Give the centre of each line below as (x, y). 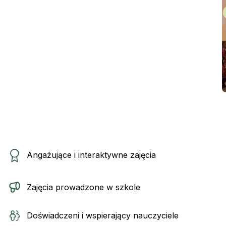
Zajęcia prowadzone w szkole (84, 187)
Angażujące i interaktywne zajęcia (92, 155)
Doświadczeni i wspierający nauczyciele (103, 215)
